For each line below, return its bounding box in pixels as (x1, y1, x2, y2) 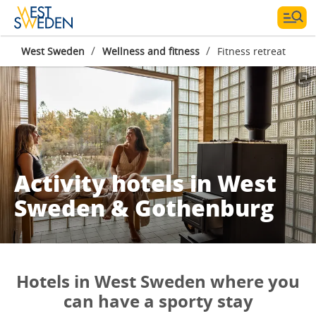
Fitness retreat (217, 44, 286, 58)
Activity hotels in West (14, 167, 276, 198)
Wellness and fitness (102, 44, 200, 58)
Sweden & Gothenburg (14, 192, 274, 223)
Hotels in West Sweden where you (16, 269, 300, 293)
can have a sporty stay (63, 288, 253, 312)
